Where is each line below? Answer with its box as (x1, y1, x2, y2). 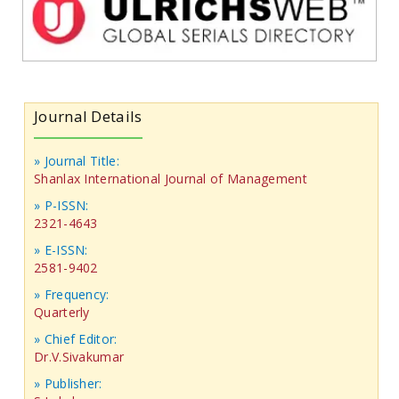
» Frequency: (34, 285, 110, 303)
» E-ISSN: (34, 240, 88, 258)
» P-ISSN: (34, 196, 89, 214)
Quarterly (34, 303, 90, 321)
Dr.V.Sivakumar (34, 347, 125, 365)
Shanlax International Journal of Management (34, 169, 307, 187)
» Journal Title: (34, 151, 119, 169)
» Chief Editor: (34, 330, 121, 347)
